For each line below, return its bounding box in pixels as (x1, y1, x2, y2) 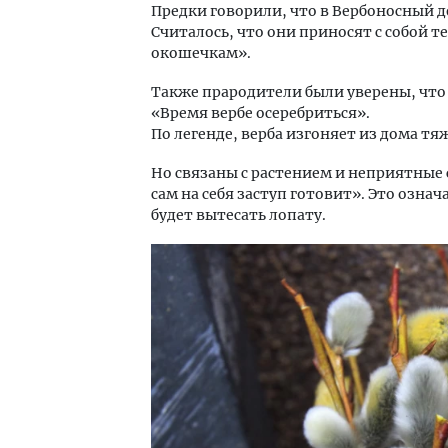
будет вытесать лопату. (151, 205, 326, 224)
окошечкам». (151, 43, 251, 62)
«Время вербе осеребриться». (151, 103, 370, 122)
